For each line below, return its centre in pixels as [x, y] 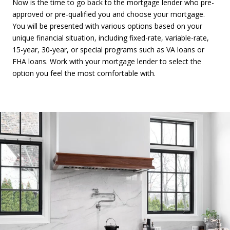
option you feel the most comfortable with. [84, 73]
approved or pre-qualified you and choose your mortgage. [109, 14]
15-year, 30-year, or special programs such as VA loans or [108, 50]
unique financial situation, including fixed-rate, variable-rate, [111, 38]
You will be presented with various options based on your [107, 26]
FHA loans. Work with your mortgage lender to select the [107, 62]
